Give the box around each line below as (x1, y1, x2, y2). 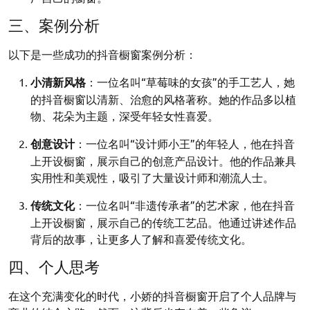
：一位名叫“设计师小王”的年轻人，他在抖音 (75, 136, 295, 150)
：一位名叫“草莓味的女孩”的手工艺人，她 (86, 75, 295, 89)
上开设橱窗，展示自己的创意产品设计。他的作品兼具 (30, 154, 296, 167)
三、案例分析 (8, 16, 100, 35)
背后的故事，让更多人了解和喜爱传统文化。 (30, 232, 252, 246)
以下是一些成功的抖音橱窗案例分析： (8, 47, 197, 61)
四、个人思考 (8, 257, 100, 276)
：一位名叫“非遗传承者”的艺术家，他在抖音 (75, 198, 295, 212)
